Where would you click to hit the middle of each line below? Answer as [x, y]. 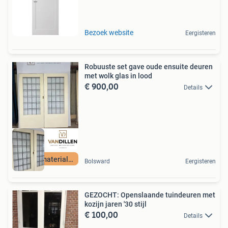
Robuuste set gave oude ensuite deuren [149, 66]
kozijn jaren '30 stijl [116, 204]
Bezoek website [109, 32]
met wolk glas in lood [118, 76]
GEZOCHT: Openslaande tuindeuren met [150, 195]
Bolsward [97, 162]
